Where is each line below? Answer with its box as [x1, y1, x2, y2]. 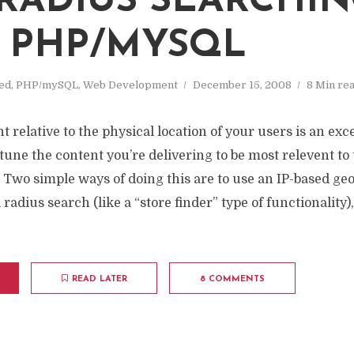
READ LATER [71, 275, 127, 284]
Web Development [83, 79, 178, 91]
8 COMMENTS [200, 275, 265, 284]
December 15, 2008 [193, 79, 292, 91]
